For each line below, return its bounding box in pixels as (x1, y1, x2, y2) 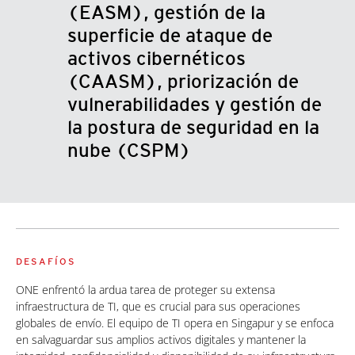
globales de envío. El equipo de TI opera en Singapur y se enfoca (16, 315, 334, 331)
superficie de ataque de (67, 24, 273, 48)
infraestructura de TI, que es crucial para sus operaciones (16, 299, 300, 315)
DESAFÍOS (16, 255, 76, 268)
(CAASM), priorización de (67, 70, 299, 94)
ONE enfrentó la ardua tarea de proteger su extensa (16, 282, 275, 298)
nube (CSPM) (67, 139, 191, 162)
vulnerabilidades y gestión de (67, 93, 322, 116)
